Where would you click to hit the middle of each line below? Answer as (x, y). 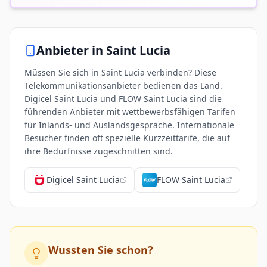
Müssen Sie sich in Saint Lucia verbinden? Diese (120, 72)
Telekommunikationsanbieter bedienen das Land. (123, 86)
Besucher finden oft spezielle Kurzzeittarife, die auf (127, 138)
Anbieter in (70, 50)
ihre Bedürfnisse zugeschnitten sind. (99, 151)
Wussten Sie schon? (101, 250)
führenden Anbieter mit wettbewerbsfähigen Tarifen (130, 112)
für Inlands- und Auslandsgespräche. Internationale (129, 125)
